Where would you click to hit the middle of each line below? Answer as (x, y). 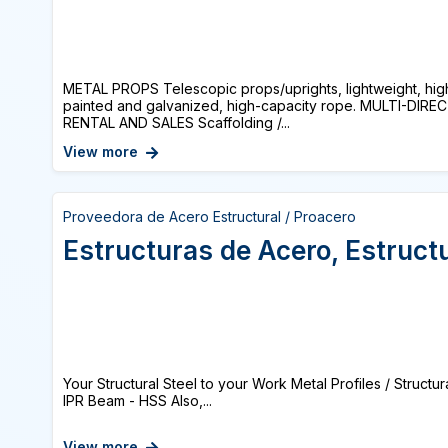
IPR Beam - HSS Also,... (137, 400)
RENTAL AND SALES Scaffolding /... (176, 122)
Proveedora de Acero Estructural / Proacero (209, 216)
